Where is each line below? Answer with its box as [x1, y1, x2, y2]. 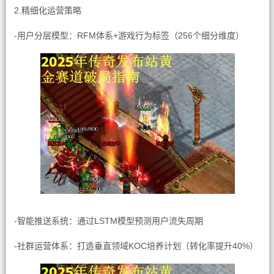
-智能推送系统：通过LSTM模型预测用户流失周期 [13, 216, 203, 226]
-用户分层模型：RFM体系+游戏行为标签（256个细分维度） [13, 31, 244, 40]
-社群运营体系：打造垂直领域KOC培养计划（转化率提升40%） [13, 241, 258, 251]
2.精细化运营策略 [13, 6, 81, 15]
